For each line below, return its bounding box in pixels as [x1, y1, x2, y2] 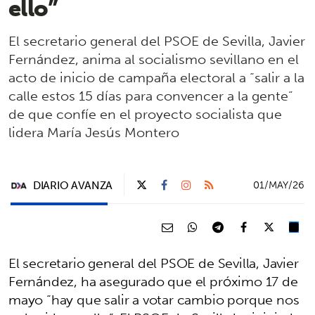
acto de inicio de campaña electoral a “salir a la [8, 65, 304, 90]
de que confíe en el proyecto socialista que [8, 102, 282, 127]
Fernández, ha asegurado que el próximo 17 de [8, 269, 298, 294]
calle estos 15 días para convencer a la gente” [8, 84, 292, 108]
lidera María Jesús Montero [8, 120, 179, 145]
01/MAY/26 [253, 176, 304, 193]
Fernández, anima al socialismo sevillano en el [8, 47, 299, 72]
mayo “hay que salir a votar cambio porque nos [8, 288, 300, 312]
